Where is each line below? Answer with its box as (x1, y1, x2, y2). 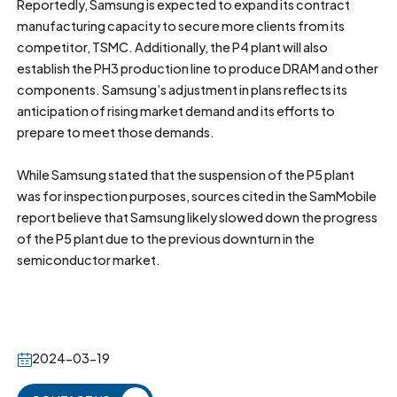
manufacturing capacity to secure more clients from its (17, 18, 346, 35)
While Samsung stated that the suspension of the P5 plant (17, 167, 355, 183)
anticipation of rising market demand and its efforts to (17, 103, 336, 120)
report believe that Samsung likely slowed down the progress (17, 209, 378, 226)
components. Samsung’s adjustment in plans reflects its (17, 82, 348, 98)
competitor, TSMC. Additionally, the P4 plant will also (17, 39, 329, 56)
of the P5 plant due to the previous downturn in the (17, 230, 315, 247)
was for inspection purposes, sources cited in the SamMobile (17, 188, 378, 205)
